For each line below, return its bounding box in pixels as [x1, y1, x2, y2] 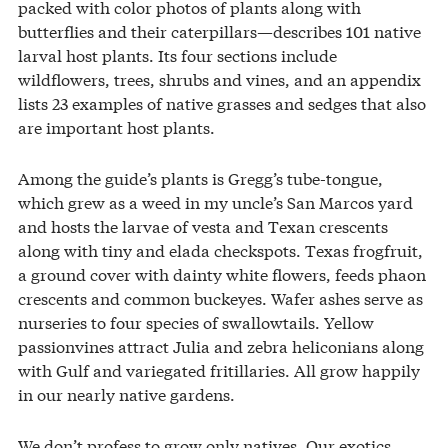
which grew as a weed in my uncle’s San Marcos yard [18, 189, 413, 213]
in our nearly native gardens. [18, 381, 235, 405]
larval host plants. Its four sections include [18, 42, 337, 66]
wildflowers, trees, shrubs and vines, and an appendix [18, 66, 421, 90]
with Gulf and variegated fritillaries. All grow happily [18, 357, 420, 381]
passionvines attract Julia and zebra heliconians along [18, 333, 424, 357]
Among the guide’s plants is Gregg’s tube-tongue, [18, 165, 383, 189]
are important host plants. [18, 114, 215, 138]
